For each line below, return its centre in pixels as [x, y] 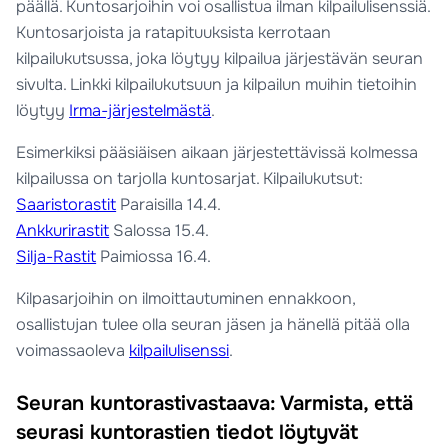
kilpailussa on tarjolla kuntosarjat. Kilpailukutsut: [190, 179]
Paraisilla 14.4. [169, 205]
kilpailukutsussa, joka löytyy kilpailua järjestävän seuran [220, 58]
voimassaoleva [73, 351]
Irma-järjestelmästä [140, 110]
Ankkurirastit [63, 231]
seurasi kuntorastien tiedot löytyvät [187, 431]
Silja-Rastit [56, 257]
